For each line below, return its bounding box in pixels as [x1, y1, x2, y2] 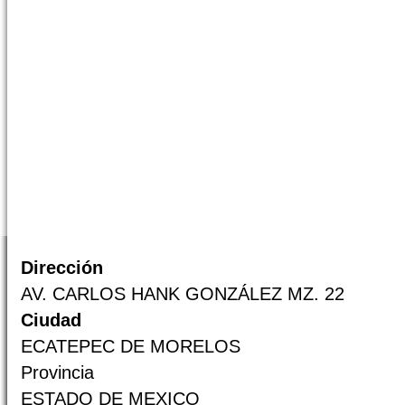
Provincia [21, 363, 94, 382]
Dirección [21, 258, 103, 278]
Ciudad [21, 310, 81, 330]
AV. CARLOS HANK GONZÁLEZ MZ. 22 [21, 284, 344, 304]
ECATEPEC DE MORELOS [21, 336, 240, 356]
